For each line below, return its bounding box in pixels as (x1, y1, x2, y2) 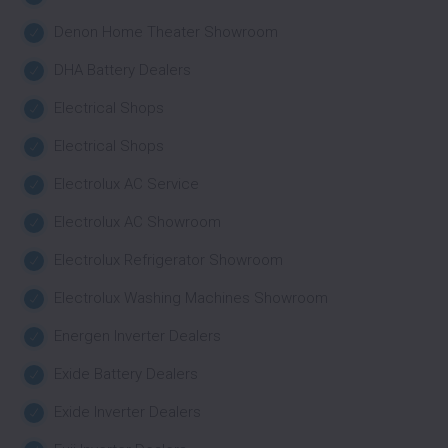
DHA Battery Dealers (54, 61, 191, 79)
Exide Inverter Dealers (54, 403, 201, 421)
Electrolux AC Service (54, 175, 199, 193)
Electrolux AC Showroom (54, 213, 221, 231)
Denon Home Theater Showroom (54, 23, 278, 41)
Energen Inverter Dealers (54, 327, 221, 345)
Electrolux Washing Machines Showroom (54, 289, 328, 307)
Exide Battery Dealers (54, 365, 198, 383)
